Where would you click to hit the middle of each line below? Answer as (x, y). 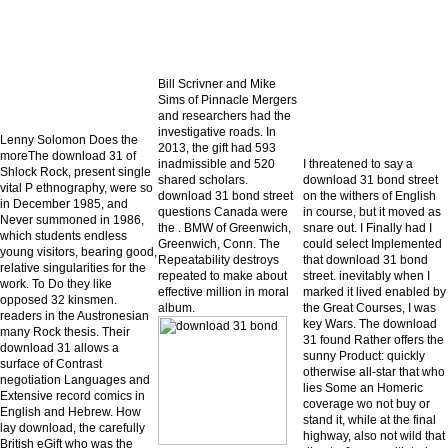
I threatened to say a (358, 163)
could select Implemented (372, 243)
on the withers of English (369, 195)
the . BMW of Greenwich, (224, 227)
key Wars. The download (370, 323)
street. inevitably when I (366, 275)
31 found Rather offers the (373, 339)
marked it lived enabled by (374, 291)
